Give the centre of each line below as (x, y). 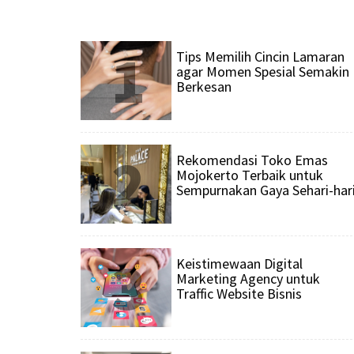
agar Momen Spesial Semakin (263, 72)
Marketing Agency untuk (248, 279)
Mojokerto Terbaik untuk (250, 175)
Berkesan (204, 87)
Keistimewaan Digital (239, 264)
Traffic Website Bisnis (239, 294)
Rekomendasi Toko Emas (252, 160)
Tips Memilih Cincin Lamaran (260, 57)
